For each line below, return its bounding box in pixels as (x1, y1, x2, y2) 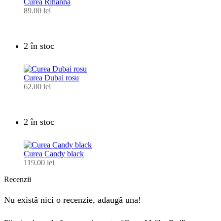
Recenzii (4, 175, 31, 184)
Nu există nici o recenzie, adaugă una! (4, 194, 141, 205)
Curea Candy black (24, 149, 84, 158)
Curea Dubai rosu (24, 73, 79, 82)
